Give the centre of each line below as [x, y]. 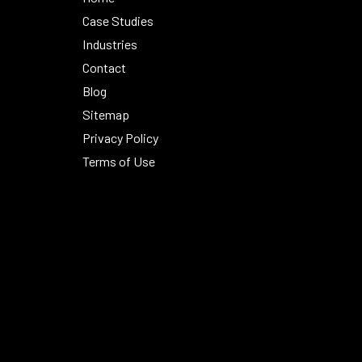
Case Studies [118, 20]
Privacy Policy [121, 137]
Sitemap [106, 114]
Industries [110, 44]
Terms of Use [119, 161]
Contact [105, 67]
